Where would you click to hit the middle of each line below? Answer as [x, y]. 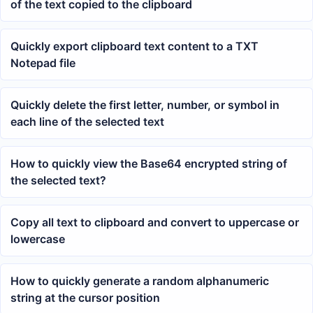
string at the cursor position [85, 298]
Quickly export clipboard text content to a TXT [134, 46]
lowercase [38, 239]
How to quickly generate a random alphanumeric [140, 281]
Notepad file [43, 63]
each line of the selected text [87, 122]
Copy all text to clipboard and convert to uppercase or [155, 223]
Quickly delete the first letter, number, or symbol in [145, 105]
